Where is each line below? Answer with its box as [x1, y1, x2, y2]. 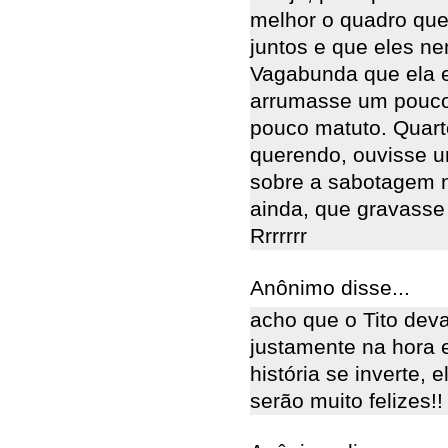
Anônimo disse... [250, 275, 410, 300]
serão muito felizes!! [250, 388, 443, 413]
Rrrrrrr [250, 224, 307, 249]
